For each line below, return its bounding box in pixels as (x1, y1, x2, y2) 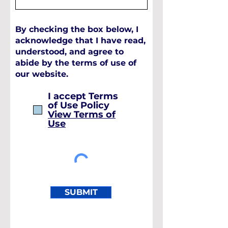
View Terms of (48, 109, 116, 120)
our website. (15, 69, 68, 79)
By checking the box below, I (15, 24, 138, 34)
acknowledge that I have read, (15, 36, 146, 45)
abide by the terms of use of (15, 58, 136, 68)
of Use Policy (48, 100, 109, 111)
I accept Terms (48, 91, 118, 102)
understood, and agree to (15, 47, 124, 56)
